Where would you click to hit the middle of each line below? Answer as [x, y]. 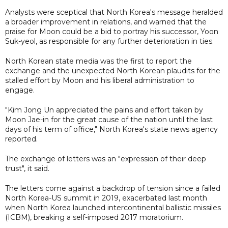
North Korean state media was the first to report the [98, 61]
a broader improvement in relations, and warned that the [106, 22]
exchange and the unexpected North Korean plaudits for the [113, 70]
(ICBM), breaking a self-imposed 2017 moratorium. [94, 217]
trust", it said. [27, 168]
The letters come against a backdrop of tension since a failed [113, 188]
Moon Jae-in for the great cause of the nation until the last [109, 119]
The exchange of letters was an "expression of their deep [106, 159]
